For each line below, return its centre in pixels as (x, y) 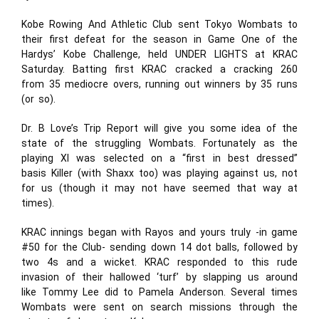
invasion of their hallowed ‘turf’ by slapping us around (159, 277)
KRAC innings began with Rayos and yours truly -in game (159, 232)
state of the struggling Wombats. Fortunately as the (159, 143)
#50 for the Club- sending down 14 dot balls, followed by (159, 247)
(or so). (38, 99)
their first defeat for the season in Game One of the (159, 39)
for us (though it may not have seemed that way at (159, 188)
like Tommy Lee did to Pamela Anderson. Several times (159, 292)
